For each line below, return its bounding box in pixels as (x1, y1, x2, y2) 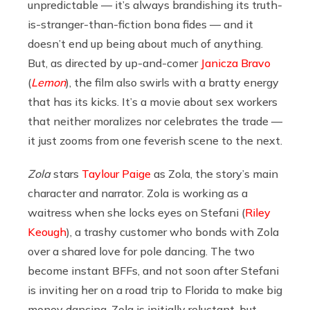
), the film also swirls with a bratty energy (66, 75, 279, 89)
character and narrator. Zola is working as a (28, 185, 248, 200)
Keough (28, 224, 66, 239)
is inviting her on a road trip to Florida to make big (28, 282, 282, 297)
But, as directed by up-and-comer (28, 55, 201, 70)
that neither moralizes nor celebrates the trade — (28, 113, 282, 128)
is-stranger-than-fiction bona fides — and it (28, 17, 253, 31)
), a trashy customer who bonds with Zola (66, 224, 279, 239)
